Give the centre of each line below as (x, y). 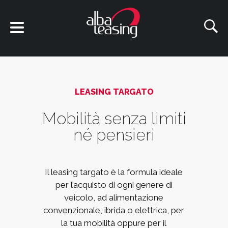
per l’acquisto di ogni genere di (114, 185)
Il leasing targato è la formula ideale (114, 172)
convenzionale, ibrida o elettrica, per (114, 210)
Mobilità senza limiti (114, 118)
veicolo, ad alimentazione (114, 197)
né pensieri (114, 135)
